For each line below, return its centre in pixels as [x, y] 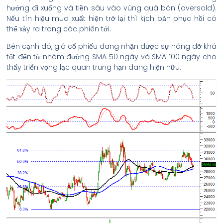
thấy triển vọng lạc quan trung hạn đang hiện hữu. [94, 67]
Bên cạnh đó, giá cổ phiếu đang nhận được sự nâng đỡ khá [111, 47]
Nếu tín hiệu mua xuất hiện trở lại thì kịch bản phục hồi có [111, 19]
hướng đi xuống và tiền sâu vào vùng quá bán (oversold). [111, 8]
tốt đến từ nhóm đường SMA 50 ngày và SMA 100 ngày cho [111, 57]
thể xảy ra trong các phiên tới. [59, 29]
